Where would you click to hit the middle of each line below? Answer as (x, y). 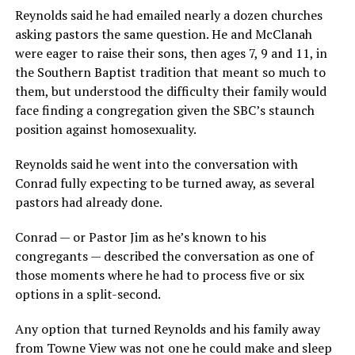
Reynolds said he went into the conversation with (156, 164)
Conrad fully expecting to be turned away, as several (164, 183)
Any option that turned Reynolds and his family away (167, 328)
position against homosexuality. (105, 129)
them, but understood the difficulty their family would (170, 91)
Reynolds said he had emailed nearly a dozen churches (168, 15)
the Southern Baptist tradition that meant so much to (170, 72)
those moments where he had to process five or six (159, 275)
